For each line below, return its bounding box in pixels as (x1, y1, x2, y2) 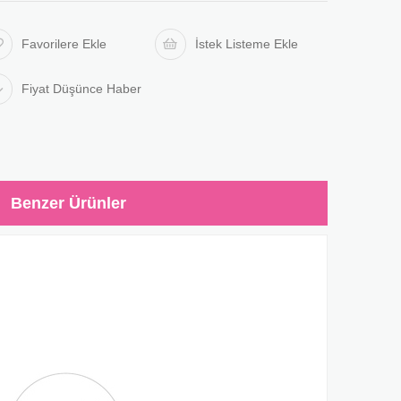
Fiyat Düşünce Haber (21, 81, 142, 96)
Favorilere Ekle (21, 37, 107, 51)
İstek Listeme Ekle (194, 37, 298, 51)
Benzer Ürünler (10, 194, 126, 212)
